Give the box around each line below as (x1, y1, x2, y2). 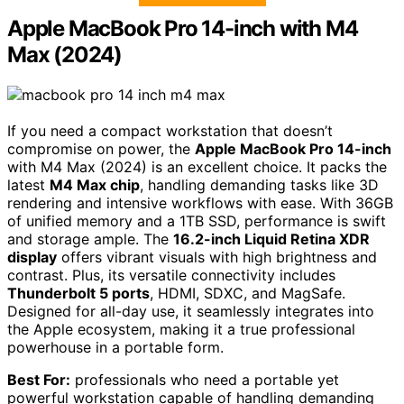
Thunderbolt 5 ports (7, 283, 150, 302)
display (7, 247, 57, 266)
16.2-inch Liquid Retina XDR (173, 229, 370, 248)
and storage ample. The (7, 229, 173, 248)
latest (7, 175, 50, 194)
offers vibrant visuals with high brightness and (57, 247, 377, 266)
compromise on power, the (7, 139, 195, 158)
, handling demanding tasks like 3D (140, 175, 379, 194)
